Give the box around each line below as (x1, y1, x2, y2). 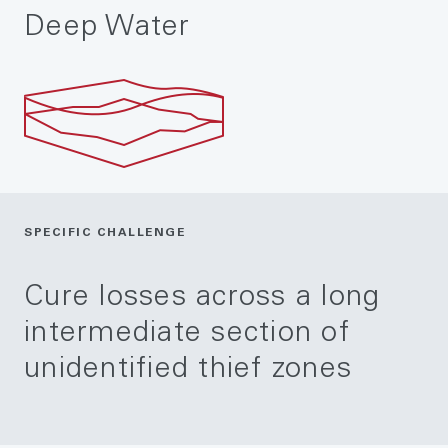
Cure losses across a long (24, 284, 381, 314)
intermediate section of (24, 320, 350, 350)
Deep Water (24, 14, 191, 43)
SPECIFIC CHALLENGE (24, 227, 185, 240)
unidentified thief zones (24, 356, 353, 386)
